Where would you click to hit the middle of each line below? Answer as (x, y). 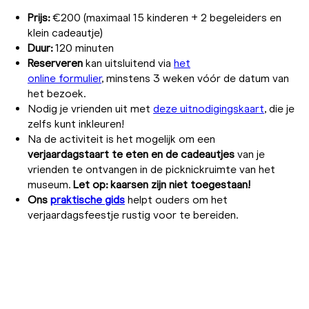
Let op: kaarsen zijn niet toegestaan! (162, 184)
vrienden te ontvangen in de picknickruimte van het (151, 169)
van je (250, 154)
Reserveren (55, 63)
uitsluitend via (139, 63)
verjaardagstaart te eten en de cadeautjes (131, 154)
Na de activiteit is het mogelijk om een (121, 139)
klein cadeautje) (65, 32)
